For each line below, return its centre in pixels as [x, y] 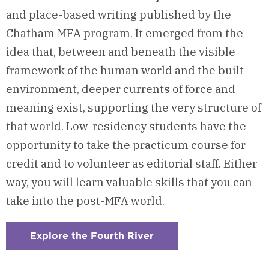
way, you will [40, 182]
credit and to [40, 164]
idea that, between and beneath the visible [121, 52]
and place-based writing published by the [119, 15]
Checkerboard [189, 246]
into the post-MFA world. [97, 201]
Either [240, 164]
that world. [36, 126]
